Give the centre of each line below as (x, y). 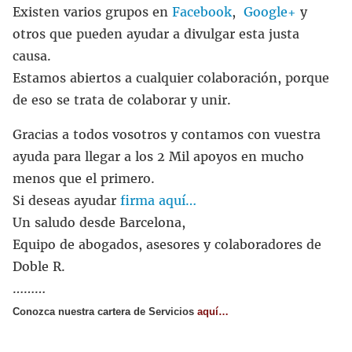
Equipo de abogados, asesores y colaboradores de (167, 244)
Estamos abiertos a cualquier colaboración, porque (171, 78)
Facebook (202, 12)
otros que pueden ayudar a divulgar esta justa (156, 34)
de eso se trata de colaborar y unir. (122, 100)
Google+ (270, 12)
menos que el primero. (84, 178)
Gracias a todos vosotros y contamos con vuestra (167, 134)
